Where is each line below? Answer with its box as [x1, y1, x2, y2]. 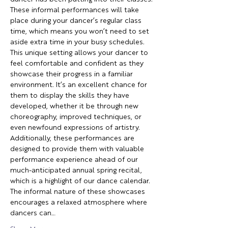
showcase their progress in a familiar [10, 71, 135, 78]
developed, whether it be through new [10, 103, 140, 110]
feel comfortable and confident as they [10, 60, 146, 67]
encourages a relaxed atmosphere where [10, 199, 149, 206]
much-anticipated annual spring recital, [10, 167, 144, 174]
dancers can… [10, 210, 55, 217]
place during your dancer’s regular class [10, 17, 144, 24]
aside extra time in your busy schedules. [10, 39, 147, 46]
